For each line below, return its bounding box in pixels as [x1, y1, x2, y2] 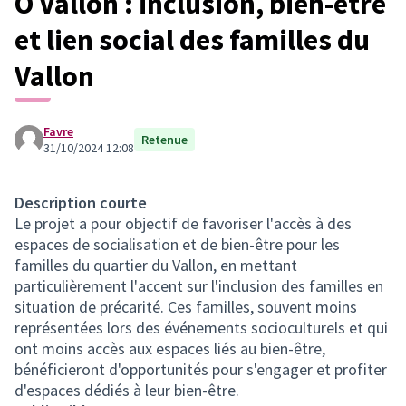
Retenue [141, 130, 188, 148]
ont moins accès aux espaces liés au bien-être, [14, 337, 325, 359]
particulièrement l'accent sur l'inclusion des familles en [14, 275, 383, 296]
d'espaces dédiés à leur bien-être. [14, 379, 239, 401]
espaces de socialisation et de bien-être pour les [14, 233, 340, 255]
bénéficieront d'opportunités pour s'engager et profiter [14, 358, 387, 380]
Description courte [14, 191, 147, 213]
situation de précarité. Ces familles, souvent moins [14, 295, 357, 317]
